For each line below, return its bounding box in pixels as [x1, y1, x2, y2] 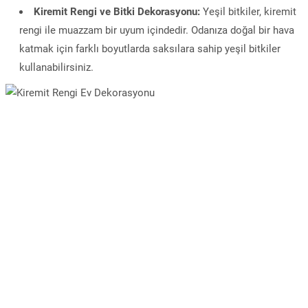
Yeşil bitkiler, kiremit [200, 5, 296, 18]
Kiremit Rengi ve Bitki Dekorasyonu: [34, 5, 200, 18]
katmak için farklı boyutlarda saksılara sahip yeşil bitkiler [19, 43, 280, 55]
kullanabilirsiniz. [19, 61, 93, 74]
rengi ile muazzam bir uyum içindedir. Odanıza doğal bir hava [19, 24, 294, 36]
